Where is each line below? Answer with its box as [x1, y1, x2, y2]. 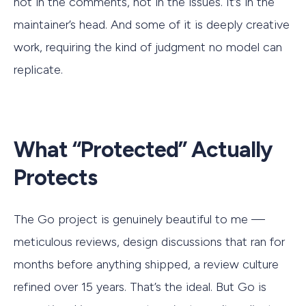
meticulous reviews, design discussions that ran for [14, 234, 285, 249]
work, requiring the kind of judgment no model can [14, 39, 282, 55]
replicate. [14, 61, 63, 77]
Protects [14, 164, 97, 191]
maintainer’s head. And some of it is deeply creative [14, 16, 290, 32]
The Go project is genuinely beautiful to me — [14, 211, 265, 227]
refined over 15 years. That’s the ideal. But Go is [14, 279, 266, 294]
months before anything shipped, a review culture [14, 256, 279, 272]
